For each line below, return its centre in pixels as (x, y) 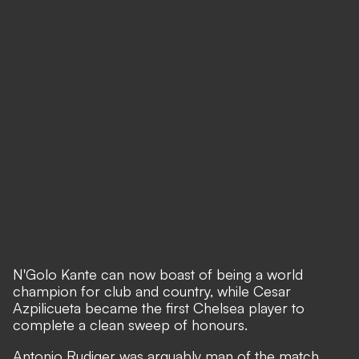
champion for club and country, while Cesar (152, 291)
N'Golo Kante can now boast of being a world (158, 274)
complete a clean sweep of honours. (130, 325)
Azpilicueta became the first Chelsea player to (159, 308)
